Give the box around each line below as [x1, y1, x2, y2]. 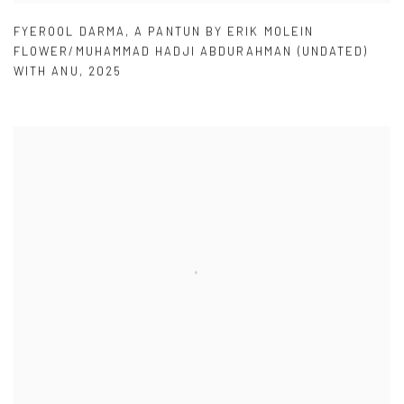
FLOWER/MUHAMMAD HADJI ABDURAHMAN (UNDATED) [14, 43, 369, 59]
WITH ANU [14, 63, 79, 78]
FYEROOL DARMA [14, 23, 126, 39]
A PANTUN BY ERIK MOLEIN [134, 23, 315, 39]
